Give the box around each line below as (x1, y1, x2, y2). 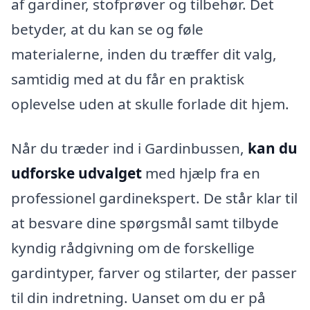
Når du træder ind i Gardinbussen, (11, 138, 248, 158)
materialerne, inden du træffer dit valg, (11, 44, 277, 64)
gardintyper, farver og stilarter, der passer (11, 263, 297, 283)
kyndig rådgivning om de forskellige (11, 238, 255, 258)
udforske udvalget (11, 163, 142, 183)
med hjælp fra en (142, 163, 260, 183)
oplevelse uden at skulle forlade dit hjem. (11, 94, 289, 114)
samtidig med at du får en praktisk (11, 69, 244, 89)
